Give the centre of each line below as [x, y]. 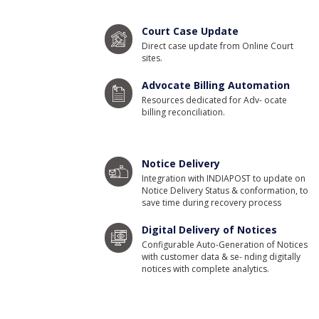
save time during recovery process [212, 203]
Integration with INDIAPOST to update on [224, 178]
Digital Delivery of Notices [210, 230]
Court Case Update [190, 31]
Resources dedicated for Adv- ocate [215, 100]
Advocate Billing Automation [216, 85]
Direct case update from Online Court [218, 46]
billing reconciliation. [184, 112]
